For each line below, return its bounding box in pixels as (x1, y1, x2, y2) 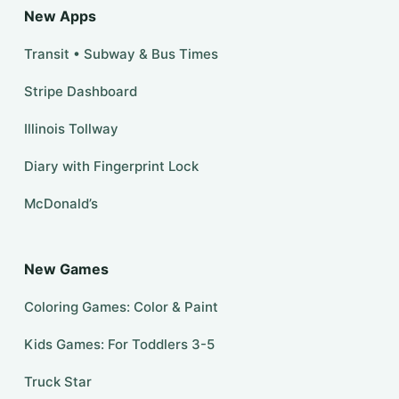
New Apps (23, 7, 96, 26)
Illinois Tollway (23, 120, 118, 138)
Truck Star (23, 373, 92, 391)
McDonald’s (23, 195, 98, 213)
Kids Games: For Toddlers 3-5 (23, 336, 215, 354)
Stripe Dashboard (23, 83, 137, 101)
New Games (23, 260, 109, 279)
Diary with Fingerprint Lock (23, 158, 199, 175)
